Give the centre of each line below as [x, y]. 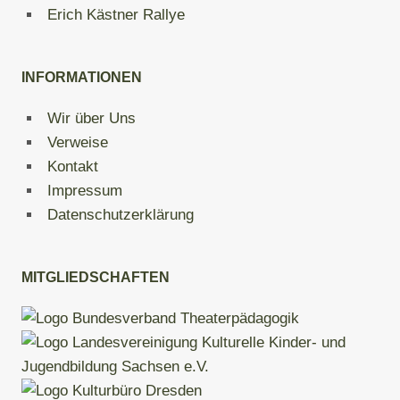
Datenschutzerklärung [121, 215]
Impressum [85, 191]
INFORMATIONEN [82, 77]
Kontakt [73, 167]
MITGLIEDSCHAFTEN [96, 277]
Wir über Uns [92, 118]
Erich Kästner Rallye [116, 15]
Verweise [78, 142]
